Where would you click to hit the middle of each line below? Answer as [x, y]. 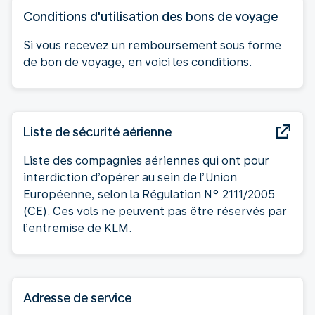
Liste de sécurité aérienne [97, 131]
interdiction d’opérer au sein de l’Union [130, 177]
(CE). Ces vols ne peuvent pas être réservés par [155, 211]
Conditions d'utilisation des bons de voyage [150, 16]
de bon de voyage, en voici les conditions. [137, 62]
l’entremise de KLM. [77, 228]
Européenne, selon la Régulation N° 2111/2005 [149, 194]
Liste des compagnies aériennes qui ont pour [146, 160]
